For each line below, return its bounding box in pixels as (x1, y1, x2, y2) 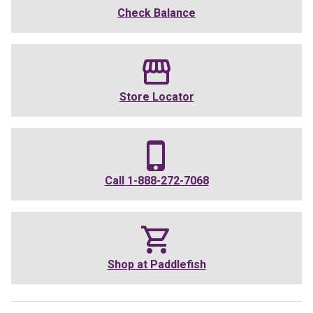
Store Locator (119, 90, 194, 104)
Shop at (107, 258, 150, 272)
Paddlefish (150, 258, 206, 272)
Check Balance (117, 6, 196, 20)
